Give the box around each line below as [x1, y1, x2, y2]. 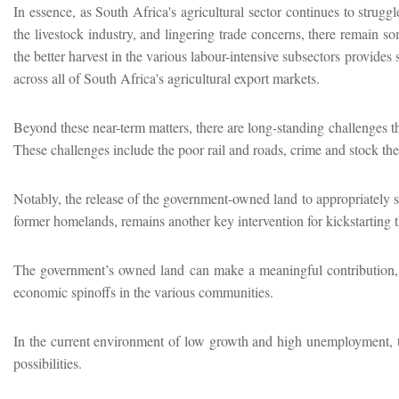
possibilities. [13, 353, 86, 372]
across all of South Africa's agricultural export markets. [13, 68, 320, 87]
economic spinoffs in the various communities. [13, 281, 278, 301]
